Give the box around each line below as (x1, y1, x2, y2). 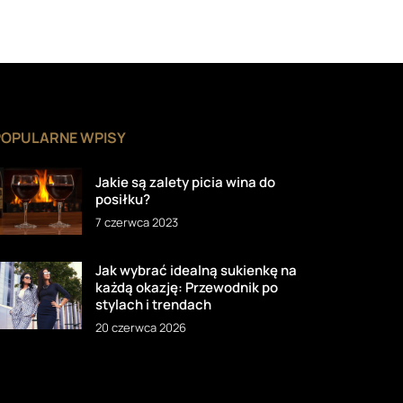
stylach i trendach (95, 294, 212, 314)
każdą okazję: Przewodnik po (95, 277, 279, 297)
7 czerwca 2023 (95, 213, 179, 230)
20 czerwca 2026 (95, 318, 187, 336)
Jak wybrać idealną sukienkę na (95, 260, 298, 280)
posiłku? (95, 189, 151, 209)
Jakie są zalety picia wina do (95, 172, 276, 192)
